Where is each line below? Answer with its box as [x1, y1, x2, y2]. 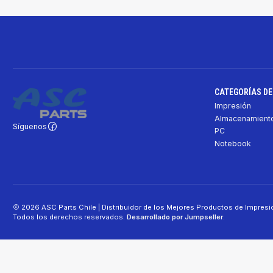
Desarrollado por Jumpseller [127, 212, 223, 221]
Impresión [214, 101, 251, 111]
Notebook [214, 138, 251, 148]
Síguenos [13, 121, 47, 131]
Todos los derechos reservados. [13, 212, 127, 221]
